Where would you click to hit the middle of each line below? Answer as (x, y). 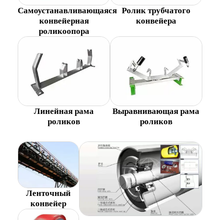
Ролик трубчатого (156, 10)
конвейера (156, 21)
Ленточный (49, 193)
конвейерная (64, 21)
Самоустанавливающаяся (68, 10)
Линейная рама (64, 111)
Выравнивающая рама (156, 111)
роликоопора (64, 31)
